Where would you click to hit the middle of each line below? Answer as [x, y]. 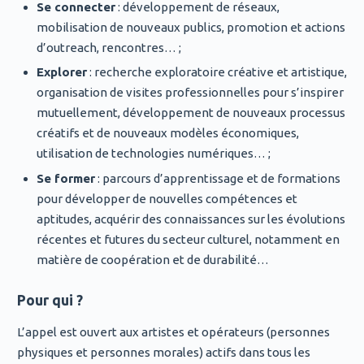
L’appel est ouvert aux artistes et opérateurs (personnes [173, 331]
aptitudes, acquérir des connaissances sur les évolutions [191, 219]
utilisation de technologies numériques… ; [153, 154]
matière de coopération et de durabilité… [152, 259]
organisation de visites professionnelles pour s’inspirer [190, 93]
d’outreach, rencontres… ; [108, 47]
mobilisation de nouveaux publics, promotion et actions [191, 27]
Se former [65, 178]
